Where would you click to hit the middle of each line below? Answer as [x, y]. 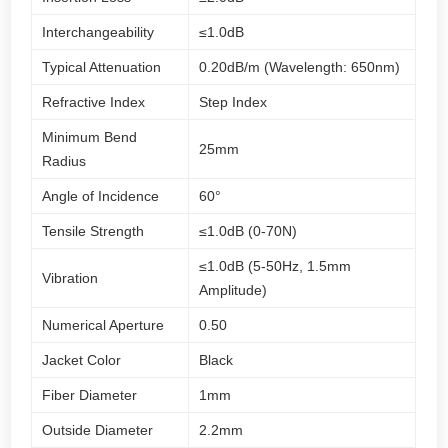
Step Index [233, 101]
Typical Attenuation [102, 66]
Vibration [70, 277]
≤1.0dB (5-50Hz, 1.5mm [275, 265]
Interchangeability [98, 31]
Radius [64, 160]
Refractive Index [94, 101]
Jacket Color [82, 359]
